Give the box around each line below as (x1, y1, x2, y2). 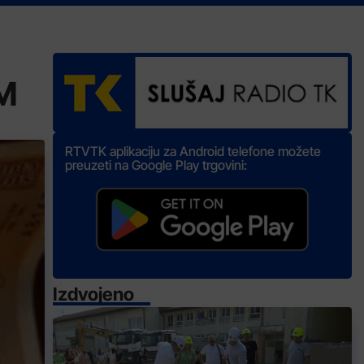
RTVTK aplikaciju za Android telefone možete (65, 143, 322, 160)
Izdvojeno (53, 283, 135, 305)
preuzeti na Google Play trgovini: (65, 157, 248, 174)
